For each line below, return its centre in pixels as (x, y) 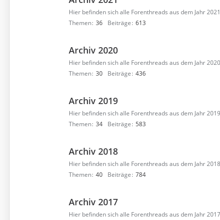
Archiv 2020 (93, 50)
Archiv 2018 (93, 151)
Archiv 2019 (93, 101)
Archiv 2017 (93, 202)
